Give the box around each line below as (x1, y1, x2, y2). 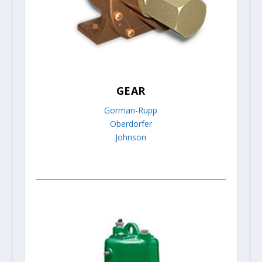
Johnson (115, 132, 147, 143)
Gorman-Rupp (104, 105, 158, 116)
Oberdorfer (109, 118, 152, 130)
